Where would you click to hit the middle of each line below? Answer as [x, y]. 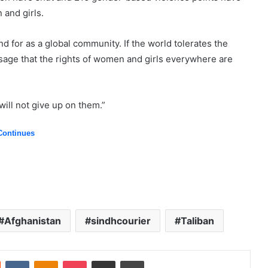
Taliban [197, 221]
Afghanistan [32, 221]
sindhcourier [121, 221]
